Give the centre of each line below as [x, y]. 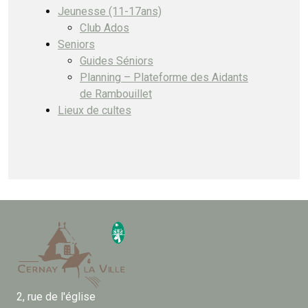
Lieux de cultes [95, 110]
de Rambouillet [116, 93]
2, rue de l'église [56, 297]
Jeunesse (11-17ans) [110, 11]
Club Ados [104, 27]
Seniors [76, 44]
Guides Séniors [117, 60]
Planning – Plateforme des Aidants [164, 77]
